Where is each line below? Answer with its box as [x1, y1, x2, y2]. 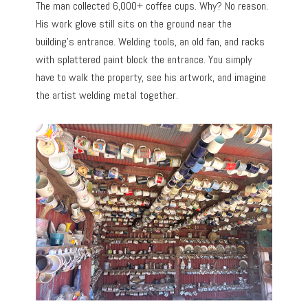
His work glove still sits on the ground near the [36, 16, 232, 31]
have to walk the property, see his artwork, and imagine [36, 69, 267, 85]
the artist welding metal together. [36, 87, 179, 102]
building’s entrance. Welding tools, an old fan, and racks [36, 34, 265, 49]
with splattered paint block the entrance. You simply [36, 52, 252, 67]
